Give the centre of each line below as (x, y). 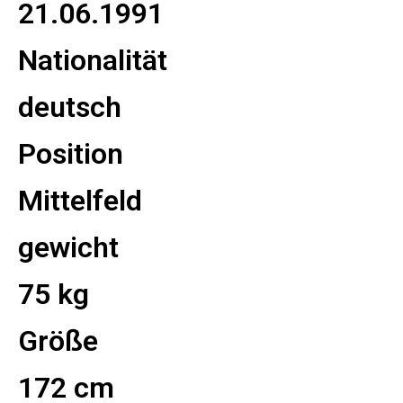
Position (71, 154)
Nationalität (93, 60)
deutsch (70, 107)
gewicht (68, 247)
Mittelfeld (80, 201)
